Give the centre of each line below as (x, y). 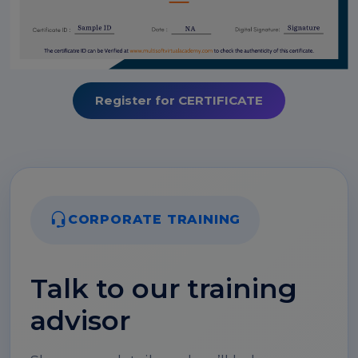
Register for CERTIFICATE (179, 100)
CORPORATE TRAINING (154, 220)
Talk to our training (164, 288)
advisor (80, 320)
